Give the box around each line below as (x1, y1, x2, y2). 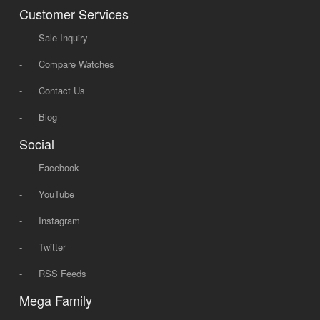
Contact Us (38, 84, 85, 97)
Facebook (38, 161, 79, 174)
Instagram (38, 214, 80, 227)
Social (19, 134, 54, 153)
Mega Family (19, 291, 92, 309)
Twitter (38, 240, 66, 254)
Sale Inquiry (38, 31, 88, 44)
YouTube (38, 187, 74, 201)
